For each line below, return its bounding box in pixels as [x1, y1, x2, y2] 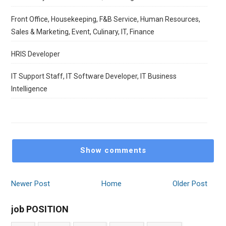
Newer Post [11, 179, 50, 188]
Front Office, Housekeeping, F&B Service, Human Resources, [11, 15, 201, 23]
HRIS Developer [11, 50, 61, 58]
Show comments [80, 146, 146, 155]
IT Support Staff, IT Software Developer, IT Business [11, 72, 177, 80]
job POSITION [11, 203, 69, 214]
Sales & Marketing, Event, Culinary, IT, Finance [11, 28, 155, 36]
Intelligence [11, 85, 48, 93]
